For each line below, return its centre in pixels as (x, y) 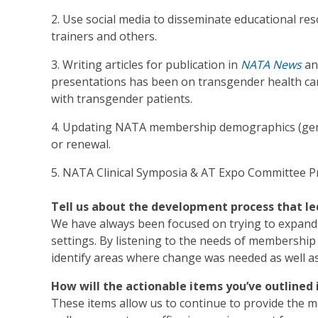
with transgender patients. (122, 99)
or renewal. (81, 144)
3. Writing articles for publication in (146, 65)
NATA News (271, 65)
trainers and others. (104, 37)
